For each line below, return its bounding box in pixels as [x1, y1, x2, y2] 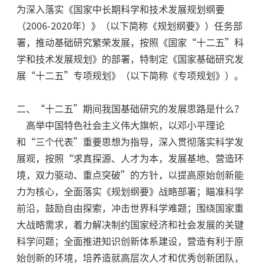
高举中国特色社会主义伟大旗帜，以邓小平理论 [16, 121, 225, 131]
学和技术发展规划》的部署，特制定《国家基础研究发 [16, 54, 244, 64]
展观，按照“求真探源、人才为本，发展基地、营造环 [16, 154, 244, 164]
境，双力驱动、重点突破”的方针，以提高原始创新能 [16, 170, 244, 180]
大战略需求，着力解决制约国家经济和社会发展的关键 [16, 220, 244, 230]
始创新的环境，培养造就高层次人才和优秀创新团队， [16, 253, 244, 263]
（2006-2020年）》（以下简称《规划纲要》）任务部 [16, 21, 243, 31]
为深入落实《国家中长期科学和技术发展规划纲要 [16, 5, 225, 15]
